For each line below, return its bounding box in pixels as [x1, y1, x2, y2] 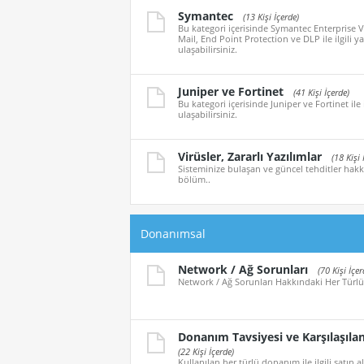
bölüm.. [178, 173, 210, 186]
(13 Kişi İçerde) [243, 11, 299, 24]
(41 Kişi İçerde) [293, 86, 349, 99]
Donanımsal [141, 226, 206, 242]
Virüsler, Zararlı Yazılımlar [178, 149, 322, 165]
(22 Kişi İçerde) [178, 344, 234, 357]
